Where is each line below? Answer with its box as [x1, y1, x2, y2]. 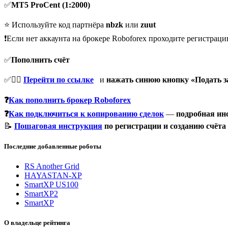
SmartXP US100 [24, 180, 78, 189]
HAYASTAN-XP [24, 170, 82, 180]
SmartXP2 [24, 189, 58, 198]
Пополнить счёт [11, 55, 70, 65]
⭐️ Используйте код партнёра [4, 20, 106, 30]
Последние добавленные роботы [4, 142, 101, 150]
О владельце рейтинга [4, 218, 70, 226]
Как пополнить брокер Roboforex [9, 96, 131, 105]
